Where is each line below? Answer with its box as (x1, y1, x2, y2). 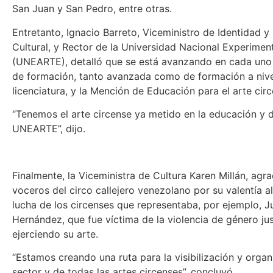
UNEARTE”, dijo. (12, 122, 85, 135)
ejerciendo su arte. (12, 227, 98, 240)
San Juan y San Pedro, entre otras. (12, 2, 172, 15)
